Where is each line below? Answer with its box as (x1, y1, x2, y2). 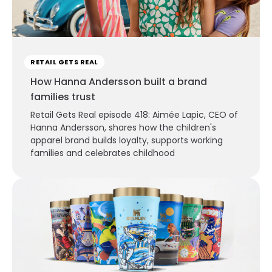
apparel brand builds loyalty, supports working (30, 134, 223, 146)
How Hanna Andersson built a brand (30, 74, 207, 89)
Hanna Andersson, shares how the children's (30, 121, 216, 134)
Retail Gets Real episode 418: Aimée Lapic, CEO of (30, 108, 238, 121)
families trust (30, 89, 95, 104)
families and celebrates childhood (30, 146, 175, 159)
